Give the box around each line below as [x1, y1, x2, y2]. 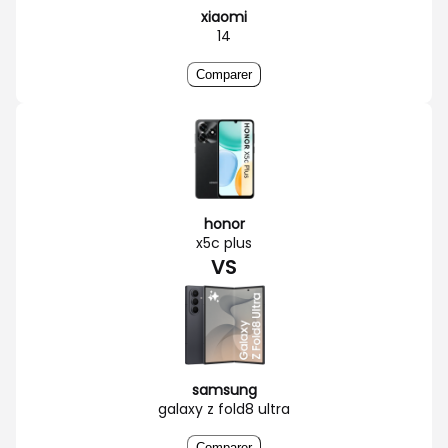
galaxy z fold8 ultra [158, 398, 290, 419]
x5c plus [196, 232, 252, 253]
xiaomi [201, 6, 247, 27]
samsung [191, 379, 257, 400]
